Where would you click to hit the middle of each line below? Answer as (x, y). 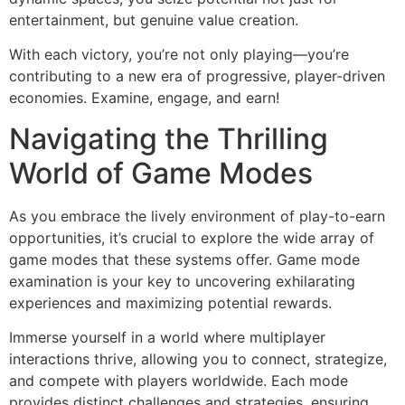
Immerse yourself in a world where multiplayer (167, 338)
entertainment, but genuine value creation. (154, 19)
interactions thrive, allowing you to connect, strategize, (198, 359)
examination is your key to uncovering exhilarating (182, 281)
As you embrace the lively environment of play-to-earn (197, 216)
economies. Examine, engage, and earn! (144, 98)
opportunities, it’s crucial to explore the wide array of (192, 237)
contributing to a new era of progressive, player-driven (197, 76)
